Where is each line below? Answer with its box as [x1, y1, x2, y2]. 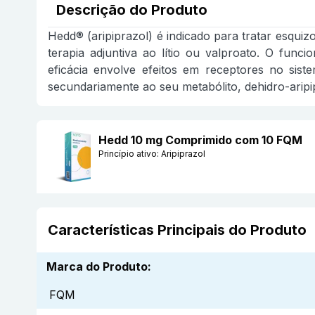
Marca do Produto [46, 259, 148, 274]
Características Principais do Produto [48, 221, 307, 239]
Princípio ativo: [98, 148, 161, 160]
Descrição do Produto [56, 1, 207, 19]
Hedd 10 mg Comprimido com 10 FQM [98, 133, 302, 148]
